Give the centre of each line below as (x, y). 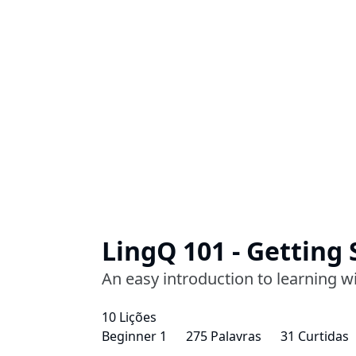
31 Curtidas (315, 336)
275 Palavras (224, 336)
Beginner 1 (134, 336)
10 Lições (129, 317)
